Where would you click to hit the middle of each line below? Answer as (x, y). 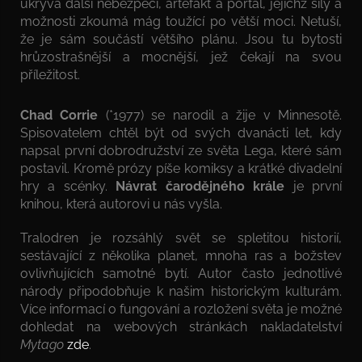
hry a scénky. (68, 186)
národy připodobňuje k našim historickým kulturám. (181, 291)
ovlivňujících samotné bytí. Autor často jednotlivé (181, 273)
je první (314, 186)
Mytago (42, 344)
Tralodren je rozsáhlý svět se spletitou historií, (181, 238)
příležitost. (50, 74)
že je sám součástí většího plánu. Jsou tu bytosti (181, 39)
